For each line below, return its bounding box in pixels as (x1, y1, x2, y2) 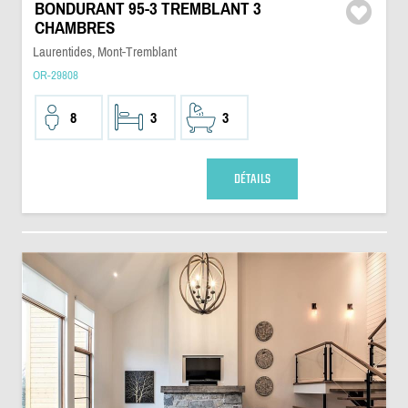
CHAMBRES (34, 18, 115, 37)
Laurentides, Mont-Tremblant (32, 44, 177, 59)
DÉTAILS (233, 168, 270, 190)
